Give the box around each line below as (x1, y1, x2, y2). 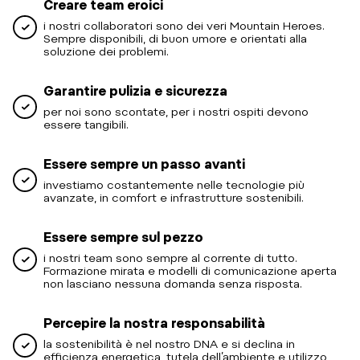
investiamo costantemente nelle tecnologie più (43, 178, 305, 191)
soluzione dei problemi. (43, 44, 169, 58)
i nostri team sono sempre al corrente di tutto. (43, 251, 297, 264)
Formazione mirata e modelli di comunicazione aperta (43, 264, 337, 277)
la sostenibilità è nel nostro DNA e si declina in (43, 337, 295, 350)
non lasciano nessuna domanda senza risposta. (43, 276, 302, 290)
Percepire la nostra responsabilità (43, 315, 265, 331)
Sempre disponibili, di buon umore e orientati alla (43, 31, 307, 45)
